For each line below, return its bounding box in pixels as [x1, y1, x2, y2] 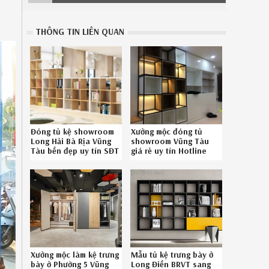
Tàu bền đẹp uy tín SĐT [31, 145, 119, 156]
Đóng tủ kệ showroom [31, 126, 115, 137]
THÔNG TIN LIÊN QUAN [35, 26, 124, 37]
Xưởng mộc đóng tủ [131, 126, 203, 137]
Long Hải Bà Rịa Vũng [31, 136, 112, 147]
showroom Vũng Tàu [131, 136, 210, 147]
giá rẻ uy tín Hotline [131, 145, 207, 156]
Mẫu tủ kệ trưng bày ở [131, 249, 214, 260]
